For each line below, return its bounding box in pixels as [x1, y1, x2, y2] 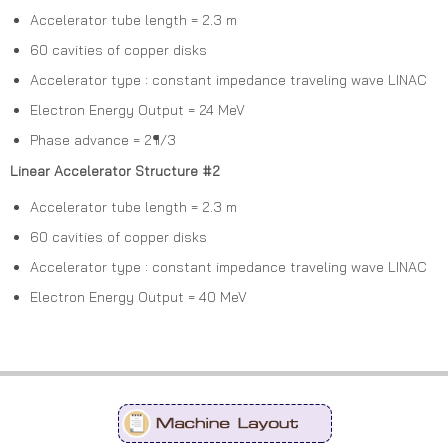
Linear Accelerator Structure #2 [10, 162, 220, 181]
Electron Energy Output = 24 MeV [30, 101, 245, 120]
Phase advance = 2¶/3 [30, 131, 176, 150]
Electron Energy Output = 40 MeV [30, 288, 247, 307]
